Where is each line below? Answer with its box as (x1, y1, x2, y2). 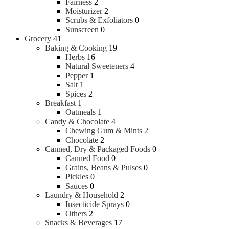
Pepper (65, 71, 88, 80)
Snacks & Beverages (45, 218, 112, 227)
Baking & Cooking (45, 43, 107, 52)
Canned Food (65, 153, 109, 163)
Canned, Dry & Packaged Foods (45, 144, 150, 153)
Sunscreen (65, 25, 99, 34)
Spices (65, 89, 86, 98)
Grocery (25, 34, 51, 43)
